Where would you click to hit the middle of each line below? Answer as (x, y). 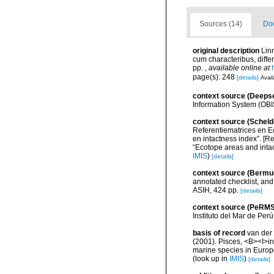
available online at (239, 68)
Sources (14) (221, 24)
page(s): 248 (215, 77)
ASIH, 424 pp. (216, 190)
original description (226, 51)
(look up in (211, 259)
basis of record (219, 233)
